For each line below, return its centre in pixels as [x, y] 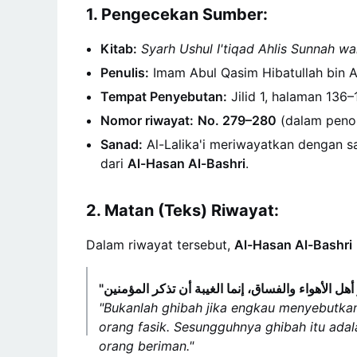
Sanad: [122, 144]
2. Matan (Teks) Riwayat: [182, 210]
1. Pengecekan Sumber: [177, 14]
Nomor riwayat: [147, 120]
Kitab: [119, 48]
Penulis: [125, 72]
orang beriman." [146, 345]
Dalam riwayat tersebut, [160, 244]
